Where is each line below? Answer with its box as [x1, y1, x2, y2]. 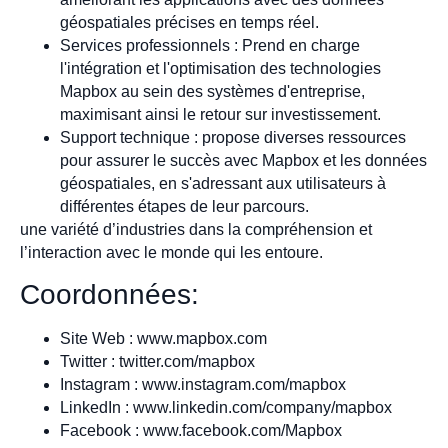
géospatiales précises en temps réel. [60, 13, 319, 31]
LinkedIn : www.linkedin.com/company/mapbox [60, 399, 392, 417]
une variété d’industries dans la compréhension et [20, 220, 372, 238]
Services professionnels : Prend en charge [60, 36, 360, 54]
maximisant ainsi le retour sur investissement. [60, 105, 381, 123]
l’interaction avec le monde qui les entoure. [20, 243, 323, 261]
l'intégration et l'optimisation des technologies [60, 59, 381, 77]
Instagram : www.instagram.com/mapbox [60, 376, 346, 394]
